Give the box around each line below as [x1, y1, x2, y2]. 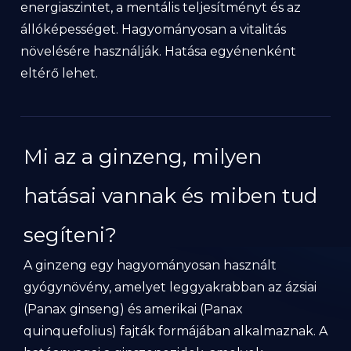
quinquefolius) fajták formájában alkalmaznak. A [24, 324, 327, 338]
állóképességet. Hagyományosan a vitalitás [20, 22, 287, 37]
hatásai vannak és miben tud [24, 183, 317, 208]
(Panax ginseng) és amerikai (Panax [24, 302, 243, 317]
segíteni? [24, 223, 117, 248]
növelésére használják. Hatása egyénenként [20, 44, 297, 59]
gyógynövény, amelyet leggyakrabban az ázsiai [24, 280, 317, 295]
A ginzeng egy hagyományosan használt [24, 258, 277, 273]
